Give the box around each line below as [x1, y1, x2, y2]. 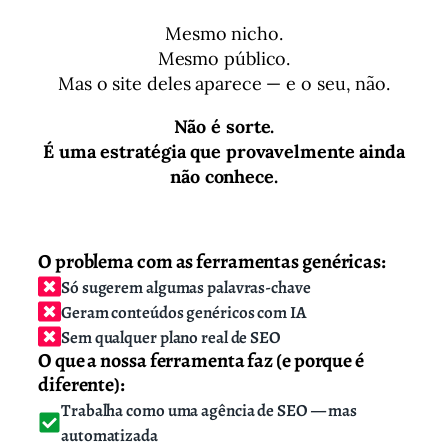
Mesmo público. [157, 47, 291, 70]
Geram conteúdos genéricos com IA [61, 301, 306, 324]
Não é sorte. [173, 115, 275, 138]
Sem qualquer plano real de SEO [61, 326, 281, 349]
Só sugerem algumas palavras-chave [61, 276, 311, 299]
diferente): [38, 371, 125, 398]
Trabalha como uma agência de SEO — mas [61, 399, 358, 422]
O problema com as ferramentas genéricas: [38, 248, 386, 275]
